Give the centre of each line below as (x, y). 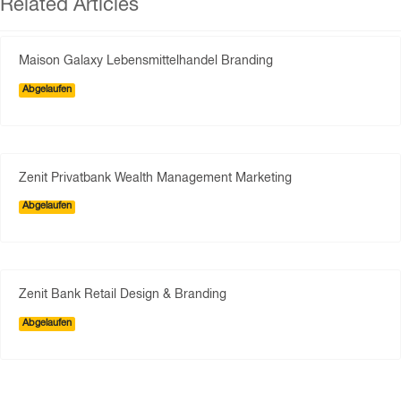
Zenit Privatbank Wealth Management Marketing (155, 178)
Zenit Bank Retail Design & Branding (123, 295)
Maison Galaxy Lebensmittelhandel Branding (146, 62)
